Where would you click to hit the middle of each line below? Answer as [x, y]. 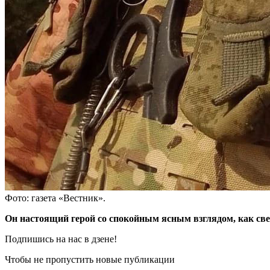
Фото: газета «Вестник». [55, 198]
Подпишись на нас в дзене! [61, 239]
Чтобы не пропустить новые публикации [90, 259]
